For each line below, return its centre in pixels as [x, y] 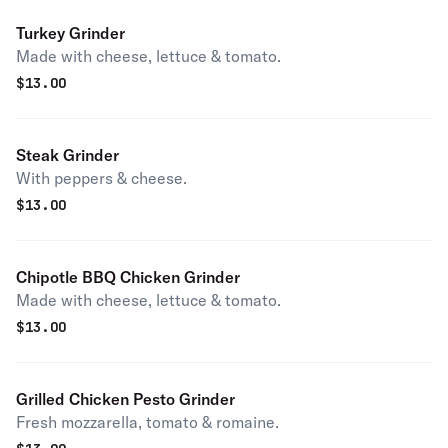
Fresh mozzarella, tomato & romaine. [147, 422]
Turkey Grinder [70, 33]
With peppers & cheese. [101, 178]
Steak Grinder [67, 155]
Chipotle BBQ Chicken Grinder [128, 277]
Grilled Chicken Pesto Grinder [125, 399]
